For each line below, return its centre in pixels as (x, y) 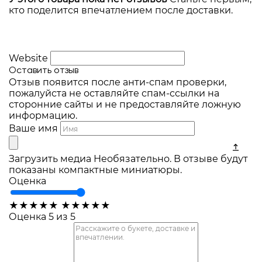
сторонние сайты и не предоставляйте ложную (125, 104)
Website (28, 58)
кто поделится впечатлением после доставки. (121, 10)
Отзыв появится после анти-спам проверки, (118, 82)
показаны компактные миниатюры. (95, 170)
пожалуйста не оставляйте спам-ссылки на (114, 93)
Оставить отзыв (44, 71)
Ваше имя (33, 128)
